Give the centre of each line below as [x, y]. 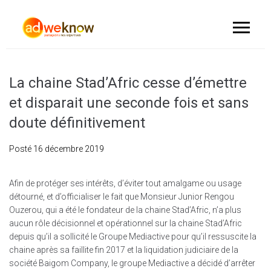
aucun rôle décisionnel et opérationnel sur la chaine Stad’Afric [126, 223]
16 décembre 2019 [69, 149]
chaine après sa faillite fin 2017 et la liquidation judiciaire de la [124, 250]
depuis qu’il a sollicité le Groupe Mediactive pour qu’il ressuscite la [133, 237]
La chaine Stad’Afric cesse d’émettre [128, 83]
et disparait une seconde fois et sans [129, 103]
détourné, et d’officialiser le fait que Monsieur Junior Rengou [122, 197]
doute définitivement [77, 123]
